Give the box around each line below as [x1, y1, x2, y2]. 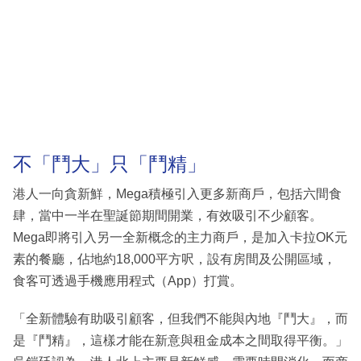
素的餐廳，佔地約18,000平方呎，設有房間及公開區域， [13, 252, 336, 266]
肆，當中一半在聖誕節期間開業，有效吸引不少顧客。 [13, 209, 322, 222]
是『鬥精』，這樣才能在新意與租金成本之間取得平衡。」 [13, 334, 348, 347]
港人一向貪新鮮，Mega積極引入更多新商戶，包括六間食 [13, 187, 342, 201]
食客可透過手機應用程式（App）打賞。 [13, 274, 243, 288]
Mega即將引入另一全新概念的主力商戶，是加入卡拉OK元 [13, 230, 347, 244]
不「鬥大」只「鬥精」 [13, 152, 206, 175]
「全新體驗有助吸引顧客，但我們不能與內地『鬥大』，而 [13, 312, 348, 326]
